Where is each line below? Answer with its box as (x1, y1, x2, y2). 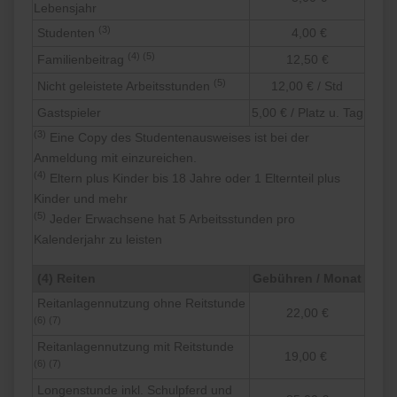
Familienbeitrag (34, 52, 128, 67)
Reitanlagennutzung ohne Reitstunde (34, 296, 246, 311)
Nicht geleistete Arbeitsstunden (34, 79, 214, 94)
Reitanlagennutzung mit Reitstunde (34, 339, 235, 354)
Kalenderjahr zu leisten (34, 232, 163, 247)
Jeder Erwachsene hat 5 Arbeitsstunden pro (46, 212, 296, 227)
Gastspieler (34, 105, 102, 121)
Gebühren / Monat (253, 271, 362, 286)
